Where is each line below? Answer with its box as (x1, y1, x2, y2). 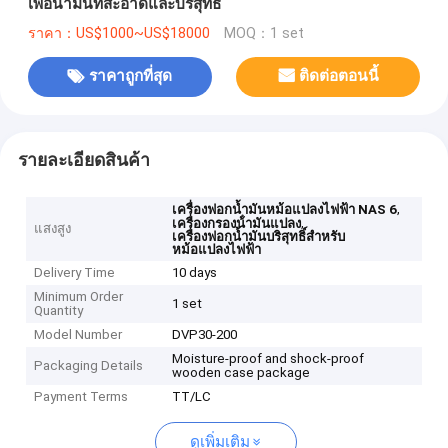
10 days (172, 265, 218, 281)
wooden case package (172, 365, 311, 381)
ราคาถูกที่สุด (89, 67, 173, 86)
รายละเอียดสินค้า (17, 149, 150, 170)
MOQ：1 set (223, 24, 304, 42)
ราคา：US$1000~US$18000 (27, 24, 210, 42)
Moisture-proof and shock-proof (172, 351, 365, 367)
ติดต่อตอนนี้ (299, 67, 380, 86)
